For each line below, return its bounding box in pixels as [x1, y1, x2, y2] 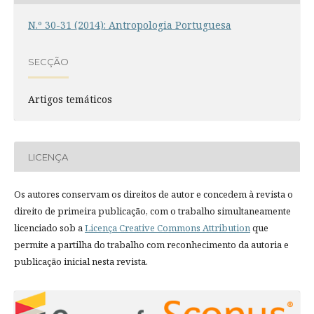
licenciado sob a [13, 221, 85, 235]
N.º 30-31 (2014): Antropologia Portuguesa [27, 18, 231, 32]
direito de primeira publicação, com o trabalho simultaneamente [13, 205, 291, 218]
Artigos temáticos [27, 93, 112, 107]
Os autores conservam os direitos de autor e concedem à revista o [13, 188, 293, 201]
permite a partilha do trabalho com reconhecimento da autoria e [13, 238, 289, 252]
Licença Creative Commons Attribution [84, 221, 250, 235]
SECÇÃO [27, 55, 69, 67]
